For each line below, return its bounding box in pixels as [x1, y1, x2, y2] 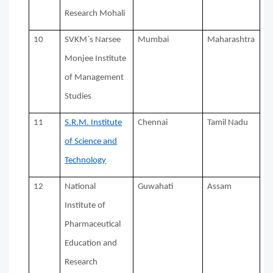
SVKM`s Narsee [65, 35, 121, 45]
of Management [65, 73, 124, 83]
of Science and [65, 137, 118, 147]
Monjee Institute [65, 54, 127, 64]
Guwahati [138, 182, 174, 192]
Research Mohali [65, 9, 126, 19]
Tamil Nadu [207, 118, 249, 128]
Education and [65, 239, 118, 249]
